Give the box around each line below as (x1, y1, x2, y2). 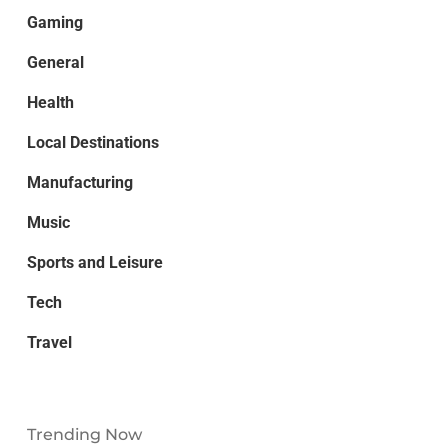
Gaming (26, 13, 83, 33)
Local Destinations (26, 133, 159, 153)
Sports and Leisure (26, 253, 163, 273)
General (26, 53, 84, 73)
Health (26, 93, 74, 113)
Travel (26, 333, 72, 353)
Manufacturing (26, 173, 133, 193)
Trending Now (26, 425, 142, 445)
